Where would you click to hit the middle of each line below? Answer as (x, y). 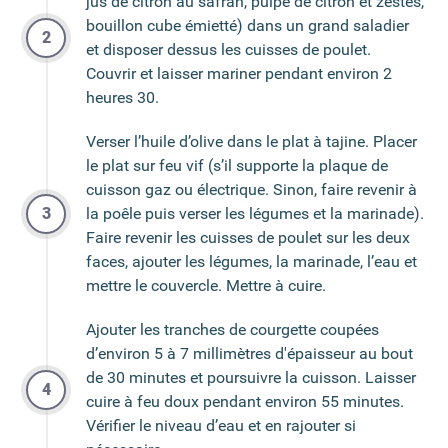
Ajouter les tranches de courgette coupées (232, 329)
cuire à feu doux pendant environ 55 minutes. (245, 401)
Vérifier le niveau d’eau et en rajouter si (221, 425)
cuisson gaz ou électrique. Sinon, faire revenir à (251, 189)
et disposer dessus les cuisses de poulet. (228, 49)
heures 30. (122, 97)
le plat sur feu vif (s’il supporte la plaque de (237, 165)
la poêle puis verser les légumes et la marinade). (255, 213)
